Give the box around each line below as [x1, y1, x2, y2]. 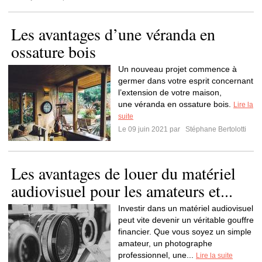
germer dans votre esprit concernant [118, 76, 253, 85]
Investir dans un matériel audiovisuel [118, 204, 253, 213]
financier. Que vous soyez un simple [118, 227, 251, 236]
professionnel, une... [118, 250, 196, 260]
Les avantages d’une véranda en [11, 23, 215, 45]
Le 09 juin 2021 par [118, 125, 184, 133]
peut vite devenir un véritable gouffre [118, 215, 254, 225]
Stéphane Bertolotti [184, 125, 246, 133]
